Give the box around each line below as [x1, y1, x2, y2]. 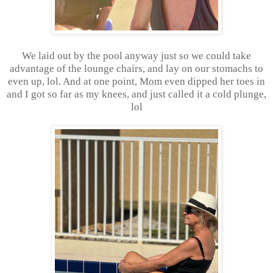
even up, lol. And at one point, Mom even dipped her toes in [8, 75, 265, 87]
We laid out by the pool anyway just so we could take [22, 49, 251, 62]
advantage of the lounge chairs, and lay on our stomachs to [10, 62, 263, 74]
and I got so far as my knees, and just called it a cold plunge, [7, 88, 266, 100]
